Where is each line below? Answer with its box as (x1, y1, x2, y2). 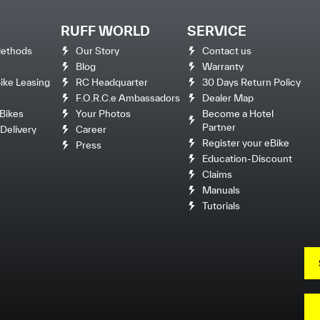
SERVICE (186, 22, 246, 39)
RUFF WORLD (60, 22, 150, 39)
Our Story (75, 44, 119, 56)
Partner (201, 121, 236, 133)
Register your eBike (201, 136, 289, 149)
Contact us (201, 44, 251, 56)
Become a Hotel (201, 107, 274, 119)
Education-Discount (201, 152, 292, 164)
